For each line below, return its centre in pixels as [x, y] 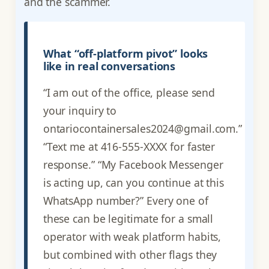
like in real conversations [109, 66]
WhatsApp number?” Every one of [125, 201]
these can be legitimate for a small [128, 219]
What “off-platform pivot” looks [125, 54]
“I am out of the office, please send [129, 93]
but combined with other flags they [130, 255]
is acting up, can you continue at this [133, 183]
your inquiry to [80, 111]
